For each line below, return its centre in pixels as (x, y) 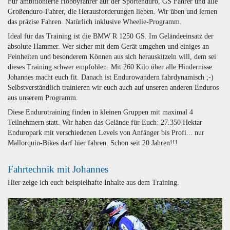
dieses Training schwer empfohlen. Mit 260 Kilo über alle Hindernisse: (111, 67)
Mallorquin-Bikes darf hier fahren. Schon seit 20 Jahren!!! (94, 143)
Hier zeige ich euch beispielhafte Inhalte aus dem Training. (93, 183)
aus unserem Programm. (43, 98)
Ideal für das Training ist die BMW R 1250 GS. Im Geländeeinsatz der (111, 36)
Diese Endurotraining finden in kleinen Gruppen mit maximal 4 (100, 112)
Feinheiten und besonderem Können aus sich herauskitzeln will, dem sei (112, 56)
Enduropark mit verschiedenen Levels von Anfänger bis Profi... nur (106, 132)
